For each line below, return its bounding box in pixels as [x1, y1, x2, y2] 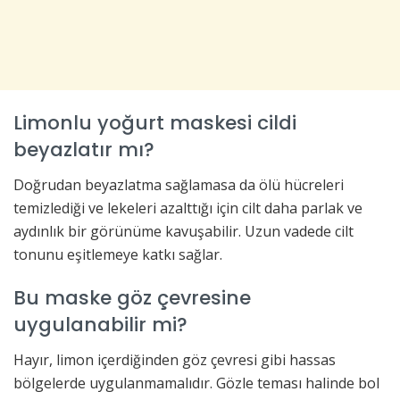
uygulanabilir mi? [13, 311, 187, 339]
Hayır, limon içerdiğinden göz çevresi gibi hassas [13, 350, 336, 371]
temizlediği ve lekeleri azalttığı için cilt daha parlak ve [13, 197, 362, 218]
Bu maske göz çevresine [13, 284, 251, 312]
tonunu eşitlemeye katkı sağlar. [13, 244, 222, 264]
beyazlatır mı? [13, 136, 154, 164]
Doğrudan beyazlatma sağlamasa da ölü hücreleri [13, 174, 344, 195]
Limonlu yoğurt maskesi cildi [13, 109, 296, 137]
